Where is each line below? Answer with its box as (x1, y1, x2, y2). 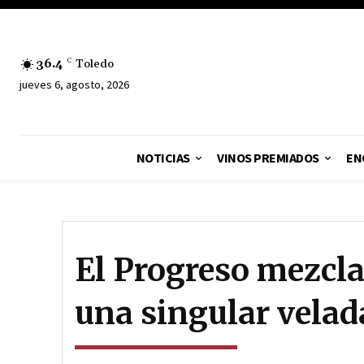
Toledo (76, 56, 114, 71)
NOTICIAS (136, 149, 190, 166)
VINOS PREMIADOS (217, 149, 319, 166)
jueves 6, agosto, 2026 (19, 76, 129, 92)
